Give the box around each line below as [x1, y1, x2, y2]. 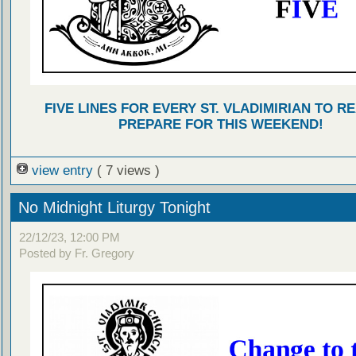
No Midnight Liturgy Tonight [17, 198, 211, 216]
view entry [27, 162, 97, 178]
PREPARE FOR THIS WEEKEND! [118, 116, 323, 132]
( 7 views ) [96, 162, 160, 178]
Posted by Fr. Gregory [18, 246, 134, 261]
